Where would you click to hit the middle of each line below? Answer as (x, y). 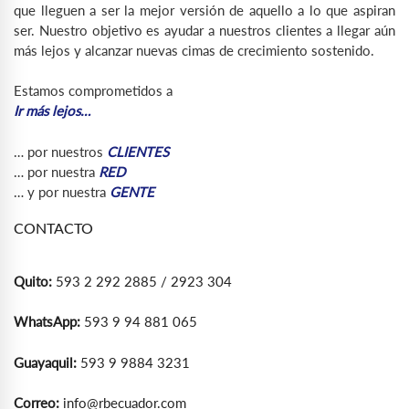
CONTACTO (53, 229)
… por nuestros (60, 151)
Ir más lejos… (52, 111)
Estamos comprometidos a (93, 91)
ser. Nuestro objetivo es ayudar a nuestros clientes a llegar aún (204, 30)
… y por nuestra (62, 191)
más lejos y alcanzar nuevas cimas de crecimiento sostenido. (196, 50)
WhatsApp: (47, 322)
